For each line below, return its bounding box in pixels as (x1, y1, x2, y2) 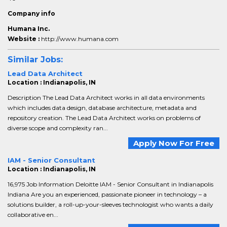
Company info (8, 10, 55, 17)
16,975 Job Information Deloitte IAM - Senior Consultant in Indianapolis (8, 180, 213, 188)
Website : (8, 35, 41, 43)
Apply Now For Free (133, 138, 214, 148)
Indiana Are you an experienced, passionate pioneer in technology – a (8, 191, 207, 198)
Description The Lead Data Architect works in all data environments (8, 94, 205, 101)
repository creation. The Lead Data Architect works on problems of (8, 114, 201, 122)
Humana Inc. (8, 25, 50, 32)
